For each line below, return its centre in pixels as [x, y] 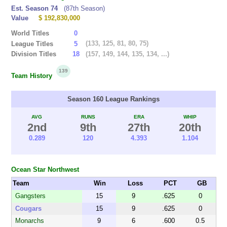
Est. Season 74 [35, 8]
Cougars [28, 208]
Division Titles [34, 54]
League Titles [32, 44]
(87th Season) [85, 8]
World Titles [30, 33]
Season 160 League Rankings [113, 99]
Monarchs [29, 221]
